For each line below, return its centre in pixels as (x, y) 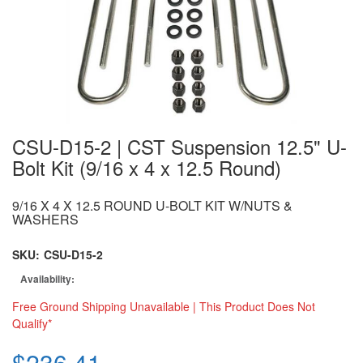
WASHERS (45, 219)
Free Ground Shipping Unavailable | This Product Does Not (164, 306)
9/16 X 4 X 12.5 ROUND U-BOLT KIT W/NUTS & (152, 205)
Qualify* (32, 323)
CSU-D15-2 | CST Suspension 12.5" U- (179, 146)
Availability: (47, 279)
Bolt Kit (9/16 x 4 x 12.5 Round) (147, 167)
